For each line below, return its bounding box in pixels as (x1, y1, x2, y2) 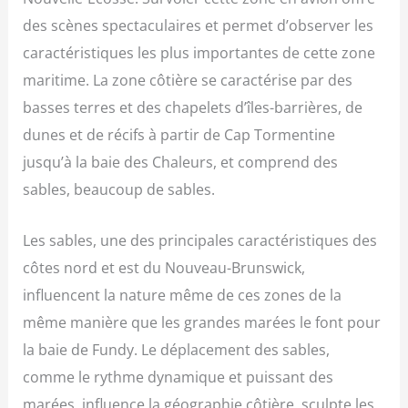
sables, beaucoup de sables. (23, 178, 216, 200)
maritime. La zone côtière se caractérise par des (23, 69, 353, 91)
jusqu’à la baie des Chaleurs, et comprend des (23, 151, 339, 173)
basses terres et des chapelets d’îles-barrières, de (23, 97, 363, 118)
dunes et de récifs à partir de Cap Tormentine (23, 124, 336, 146)
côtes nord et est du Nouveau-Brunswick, (23, 257, 306, 279)
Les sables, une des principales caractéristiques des (23, 229, 378, 251)
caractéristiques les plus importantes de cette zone (23, 42, 376, 64)
